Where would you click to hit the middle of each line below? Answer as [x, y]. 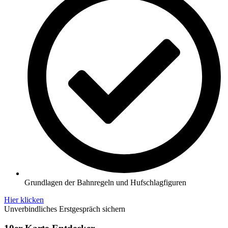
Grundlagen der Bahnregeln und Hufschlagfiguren [105, 182]
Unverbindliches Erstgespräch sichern [65, 209]
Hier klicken [24, 199]
